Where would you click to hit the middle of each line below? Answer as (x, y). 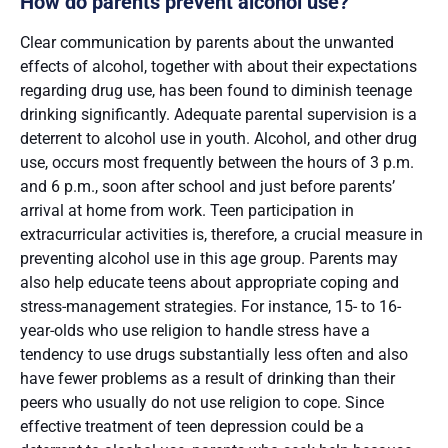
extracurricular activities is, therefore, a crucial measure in (221, 235)
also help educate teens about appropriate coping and (209, 283)
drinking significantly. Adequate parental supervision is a (218, 115)
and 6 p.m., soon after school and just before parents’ (207, 187)
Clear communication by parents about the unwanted (207, 43)
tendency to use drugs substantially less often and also (214, 355)
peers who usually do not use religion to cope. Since (202, 403)
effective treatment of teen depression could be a (192, 427)
